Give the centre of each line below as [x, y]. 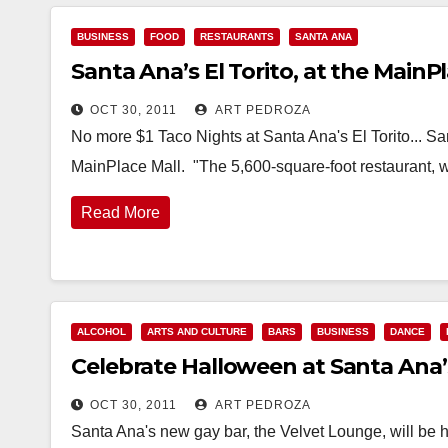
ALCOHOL [101, 331]
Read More [120, 212]
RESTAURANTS [237, 36]
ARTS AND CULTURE [197, 331]
